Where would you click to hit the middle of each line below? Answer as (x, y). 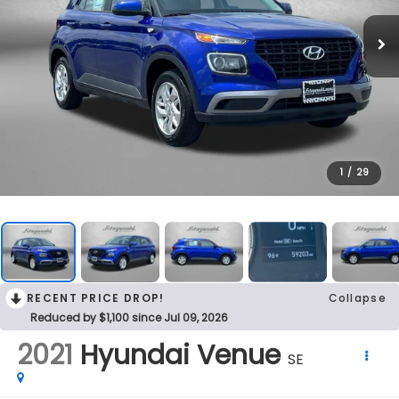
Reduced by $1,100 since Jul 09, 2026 (129, 317)
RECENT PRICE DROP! (96, 297)
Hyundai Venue (180, 355)
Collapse (357, 297)
